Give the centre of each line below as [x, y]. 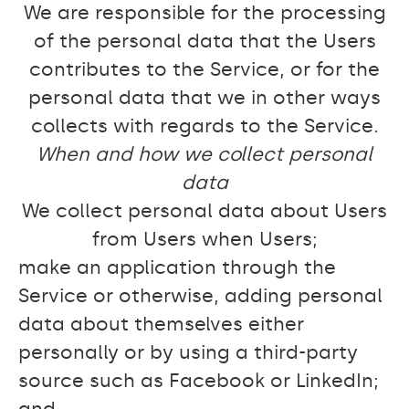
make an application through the [177, 267]
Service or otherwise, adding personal [200, 296]
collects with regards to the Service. [204, 126]
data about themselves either [161, 324]
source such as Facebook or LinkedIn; [199, 381]
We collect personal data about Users [204, 211]
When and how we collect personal [204, 154]
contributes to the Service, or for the [204, 69]
